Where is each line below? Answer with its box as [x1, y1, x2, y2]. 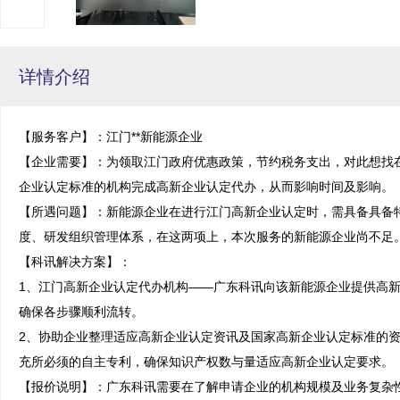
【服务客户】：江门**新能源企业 [19, 129, 203, 144]
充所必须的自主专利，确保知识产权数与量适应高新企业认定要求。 [19, 354, 394, 369]
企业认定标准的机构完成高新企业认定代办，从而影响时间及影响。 [19, 179, 394, 194]
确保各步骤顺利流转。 [19, 304, 144, 319]
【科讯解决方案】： [19, 254, 131, 269]
